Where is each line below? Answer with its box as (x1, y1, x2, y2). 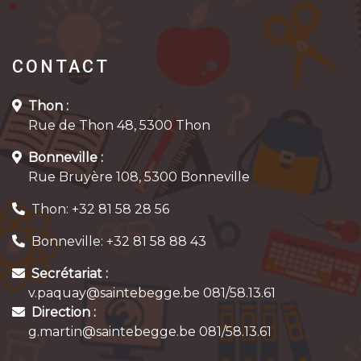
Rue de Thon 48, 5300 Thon (12, 118, 210, 134)
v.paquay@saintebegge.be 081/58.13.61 (12, 285, 276, 301)
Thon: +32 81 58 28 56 (31, 201, 169, 218)
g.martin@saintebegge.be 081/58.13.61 (12, 324, 272, 340)
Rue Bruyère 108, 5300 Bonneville (12, 169, 250, 185)
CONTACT (12, 56, 110, 77)
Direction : (31, 305, 96, 321)
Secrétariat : (31, 266, 108, 282)
